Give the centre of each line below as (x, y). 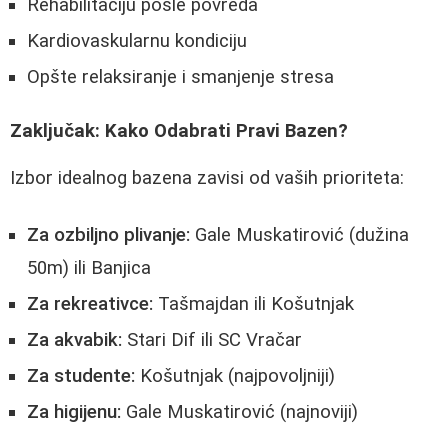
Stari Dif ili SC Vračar (212, 339)
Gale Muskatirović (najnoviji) (239, 411)
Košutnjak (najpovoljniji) (235, 375)
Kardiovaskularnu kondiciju (137, 40)
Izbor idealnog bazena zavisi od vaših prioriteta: (207, 177)
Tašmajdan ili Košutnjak (253, 303)
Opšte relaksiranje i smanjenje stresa (180, 76)
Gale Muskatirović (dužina (299, 234)
